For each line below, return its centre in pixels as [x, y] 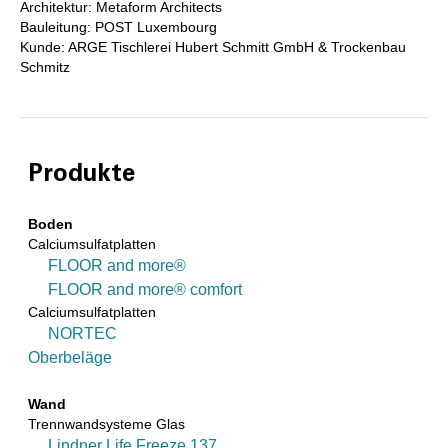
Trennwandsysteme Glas [106, 424]
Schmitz [45, 67]
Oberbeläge [70, 357]
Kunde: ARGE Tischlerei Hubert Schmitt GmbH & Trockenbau [213, 47]
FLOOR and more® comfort [145, 289]
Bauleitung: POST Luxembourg [118, 27]
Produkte [81, 174]
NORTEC [82, 333]
